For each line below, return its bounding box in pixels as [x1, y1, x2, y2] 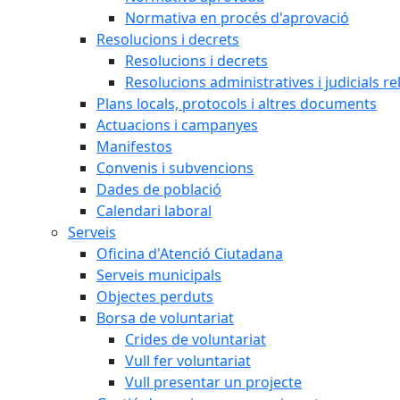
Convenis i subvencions [96, 158, 254, 178]
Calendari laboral [96, 201, 212, 221]
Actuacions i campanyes [96, 115, 258, 135]
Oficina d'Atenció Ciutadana [96, 244, 283, 263]
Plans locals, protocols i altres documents [96, 94, 377, 113]
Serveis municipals [96, 265, 221, 285]
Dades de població [96, 179, 221, 199]
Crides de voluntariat [125, 329, 266, 349]
